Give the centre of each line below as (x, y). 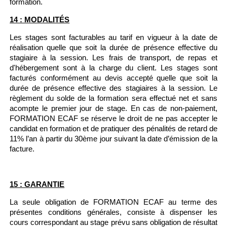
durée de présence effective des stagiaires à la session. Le (113, 88)
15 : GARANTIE (37, 184)
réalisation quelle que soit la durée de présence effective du (113, 47)
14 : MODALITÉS (40, 20)
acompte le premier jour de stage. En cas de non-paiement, (113, 108)
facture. (22, 149)
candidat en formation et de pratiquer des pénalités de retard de (113, 128)
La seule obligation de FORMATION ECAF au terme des (113, 202)
